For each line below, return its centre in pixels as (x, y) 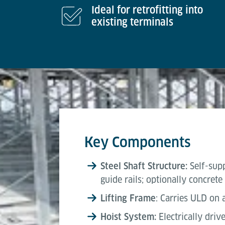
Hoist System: (128, 217)
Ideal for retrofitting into (147, 10)
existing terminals (132, 22)
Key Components (138, 142)
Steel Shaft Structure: (145, 166)
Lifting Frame (128, 198)
